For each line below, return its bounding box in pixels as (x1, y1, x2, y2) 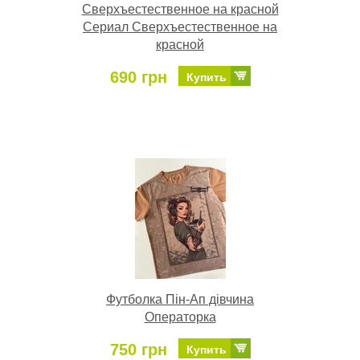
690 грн (109, 68, 167, 87)
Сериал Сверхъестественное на (83, 20, 277, 35)
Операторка (144, 310, 216, 325)
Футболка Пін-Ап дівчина (106, 292, 254, 307)
